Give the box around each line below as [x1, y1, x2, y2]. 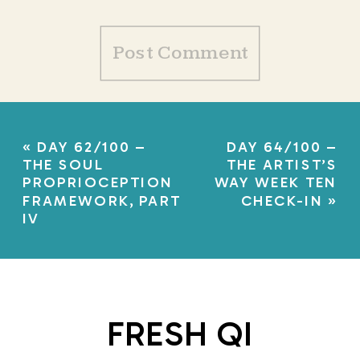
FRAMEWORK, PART [22, 191, 181, 209]
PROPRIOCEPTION [22, 174, 174, 191]
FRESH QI [107, 313, 253, 354]
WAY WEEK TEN [214, 174, 337, 191]
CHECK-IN [240, 191, 324, 209]
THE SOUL [22, 156, 104, 174]
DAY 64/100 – [226, 137, 337, 155]
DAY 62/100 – [36, 137, 147, 155]
